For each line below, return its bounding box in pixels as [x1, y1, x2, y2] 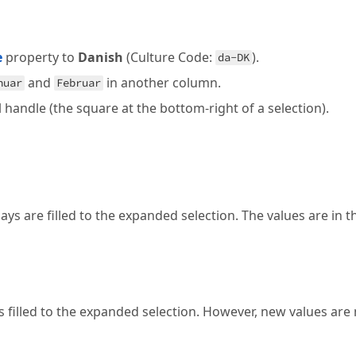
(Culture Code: [123, 48, 216, 66]
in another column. [103, 74, 222, 91]
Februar [56, 75, 102, 90]
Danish [78, 48, 124, 66]
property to [2, 48, 79, 66]
